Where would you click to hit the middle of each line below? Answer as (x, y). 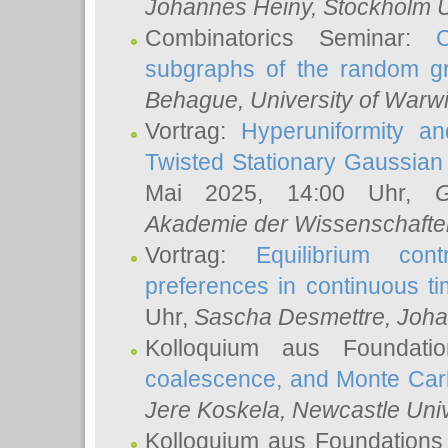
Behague (191, 100)
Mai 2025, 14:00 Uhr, (290, 193)
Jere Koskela (212, 410)
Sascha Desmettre (289, 317)
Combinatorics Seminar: (290, 38)
